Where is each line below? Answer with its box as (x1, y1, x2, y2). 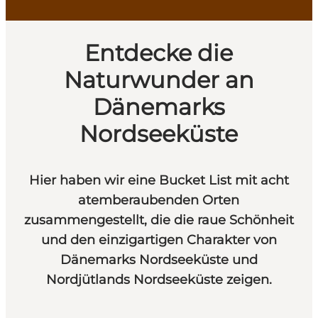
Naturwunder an (63, 65, 254, 94)
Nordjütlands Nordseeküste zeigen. (45, 271, 272, 287)
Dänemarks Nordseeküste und (60, 251, 258, 268)
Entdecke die (84, 38, 234, 67)
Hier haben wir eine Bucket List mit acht (28, 172, 289, 188)
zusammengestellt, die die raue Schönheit (23, 212, 294, 228)
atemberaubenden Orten (78, 192, 240, 208)
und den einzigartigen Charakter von (40, 231, 277, 248)
